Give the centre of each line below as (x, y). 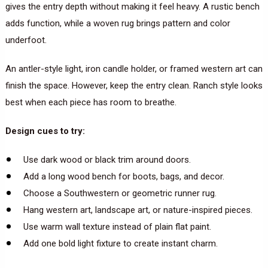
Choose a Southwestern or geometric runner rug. (120, 193)
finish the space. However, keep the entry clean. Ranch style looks (134, 85)
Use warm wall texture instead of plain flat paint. (117, 226)
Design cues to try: (45, 131)
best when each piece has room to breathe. (91, 102)
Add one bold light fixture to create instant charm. (120, 243)
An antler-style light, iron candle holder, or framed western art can (134, 68)
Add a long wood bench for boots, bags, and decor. (124, 176)
